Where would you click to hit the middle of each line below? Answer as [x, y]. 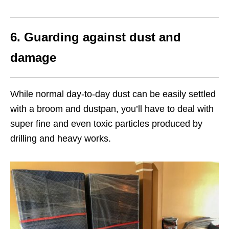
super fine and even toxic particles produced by [106, 123]
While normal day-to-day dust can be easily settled [113, 94]
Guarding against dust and [102, 37]
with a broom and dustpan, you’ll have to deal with [112, 109]
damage [33, 57]
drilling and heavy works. [61, 138]
